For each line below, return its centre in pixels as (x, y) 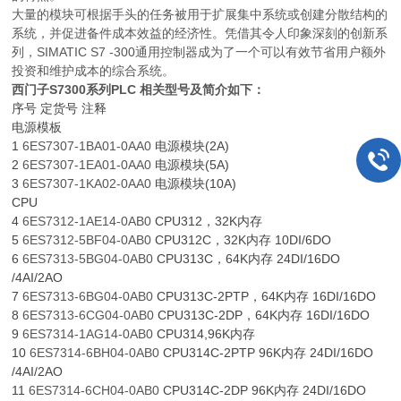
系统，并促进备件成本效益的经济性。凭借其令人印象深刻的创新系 (200, 34)
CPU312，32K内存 (207, 222)
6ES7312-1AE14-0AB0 (87, 222)
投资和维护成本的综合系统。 (94, 71)
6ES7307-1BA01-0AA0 (87, 146)
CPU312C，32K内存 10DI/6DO (242, 240)
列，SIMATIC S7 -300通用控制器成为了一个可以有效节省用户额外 (199, 52)
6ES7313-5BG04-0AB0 (88, 259)
